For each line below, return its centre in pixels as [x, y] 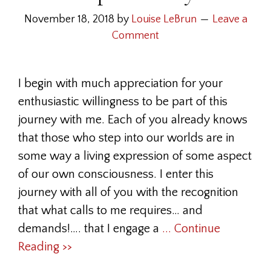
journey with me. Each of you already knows [133, 120]
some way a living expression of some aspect [135, 156]
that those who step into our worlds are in [126, 138]
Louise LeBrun [164, 19]
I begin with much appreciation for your [120, 83]
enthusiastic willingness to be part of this [123, 102]
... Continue [191, 229]
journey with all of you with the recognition [128, 192]
